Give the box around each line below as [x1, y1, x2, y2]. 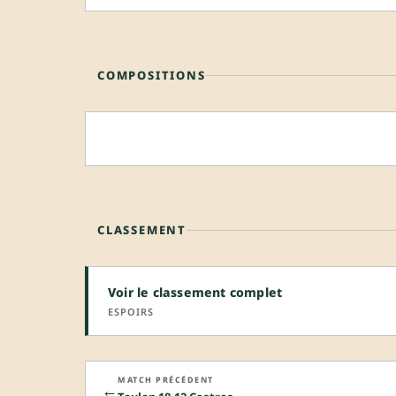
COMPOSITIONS [97, 67, 206, 84]
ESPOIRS [108, 305, 154, 319]
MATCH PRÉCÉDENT [118, 374, 214, 386]
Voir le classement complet [108, 284, 283, 301]
